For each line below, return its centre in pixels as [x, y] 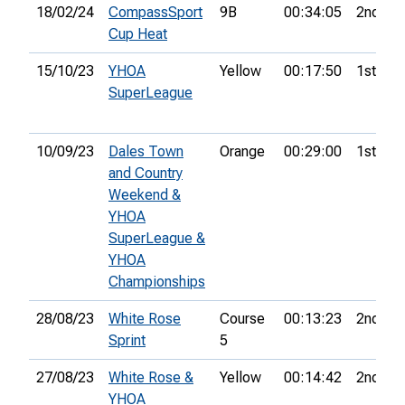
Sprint [127, 341]
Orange [242, 152]
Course [242, 319]
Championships [157, 282]
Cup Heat [138, 34]
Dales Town [146, 152]
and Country [146, 174]
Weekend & [145, 195]
